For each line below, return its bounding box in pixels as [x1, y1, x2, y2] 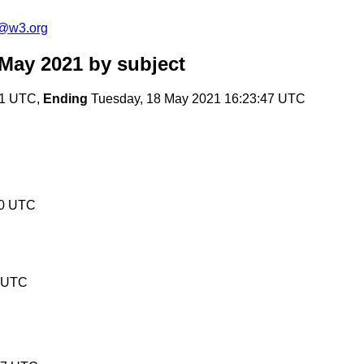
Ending [43, 92, 88, 106]
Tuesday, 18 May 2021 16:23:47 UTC [88, 92, 305, 106]
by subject [83, 53, 185, 76]
